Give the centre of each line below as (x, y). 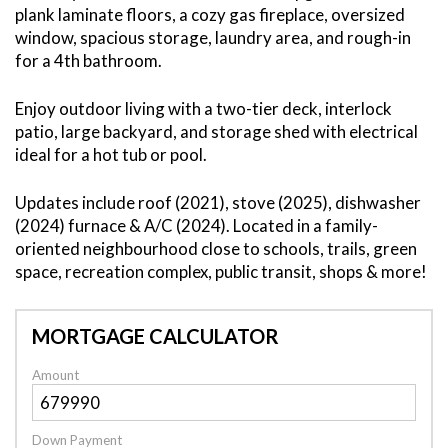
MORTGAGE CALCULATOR (155, 335)
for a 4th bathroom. (88, 60)
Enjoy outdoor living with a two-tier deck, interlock (203, 109)
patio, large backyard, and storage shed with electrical (216, 132)
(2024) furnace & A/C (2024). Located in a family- (196, 226)
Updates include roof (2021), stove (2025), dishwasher (218, 203)
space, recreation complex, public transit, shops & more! (221, 272)
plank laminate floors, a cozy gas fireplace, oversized (210, 14)
